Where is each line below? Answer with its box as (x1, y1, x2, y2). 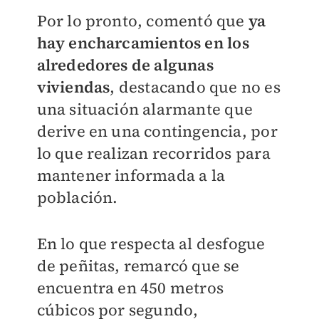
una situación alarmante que (36, 98, 253, 120)
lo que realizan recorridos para (36, 142, 271, 164)
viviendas (36, 76, 110, 98)
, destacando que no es (110, 76, 281, 98)
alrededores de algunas (36, 54, 214, 76)
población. (36, 187, 118, 209)
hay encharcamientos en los (36, 32, 249, 54)
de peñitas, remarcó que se (36, 255, 240, 277)
